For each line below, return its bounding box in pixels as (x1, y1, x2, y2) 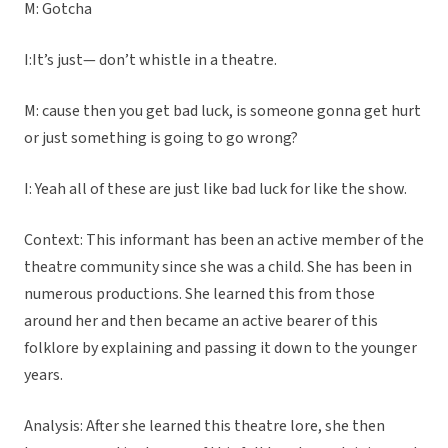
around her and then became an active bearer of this (24, 310, 378, 333)
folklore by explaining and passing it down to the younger (24, 337, 417, 360)
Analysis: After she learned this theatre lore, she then (24, 415, 385, 438)
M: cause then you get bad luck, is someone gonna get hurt (24, 100, 421, 123)
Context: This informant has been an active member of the (24, 229, 424, 252)
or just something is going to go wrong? (24, 127, 298, 150)
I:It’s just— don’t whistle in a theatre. (24, 49, 277, 72)
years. (24, 364, 63, 387)
